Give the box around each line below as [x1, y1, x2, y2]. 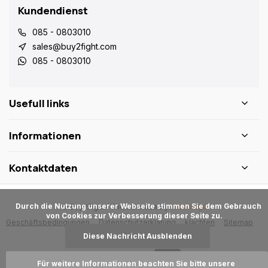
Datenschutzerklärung [99, 218, 176, 227]
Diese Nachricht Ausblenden [83, 232, 192, 240]
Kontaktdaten [9, 161, 77, 175]
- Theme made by [104, 202, 170, 211]
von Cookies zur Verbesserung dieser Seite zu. [45, 211, 223, 220]
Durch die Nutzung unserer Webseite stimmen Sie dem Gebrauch [5, 202, 16, 211]
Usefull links [9, 96, 69, 110]
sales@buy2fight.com [32, 41, 117, 51]
